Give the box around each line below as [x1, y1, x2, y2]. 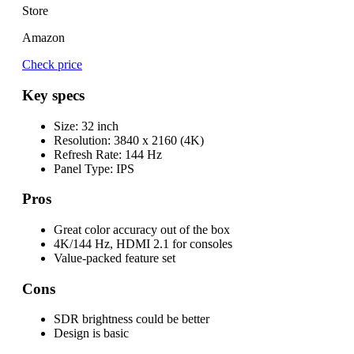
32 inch [78, 119, 119, 133]
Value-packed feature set [54, 250, 175, 265]
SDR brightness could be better [54, 312, 209, 326]
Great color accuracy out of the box [54, 222, 230, 236]
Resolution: [54, 133, 111, 147]
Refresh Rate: [54, 147, 122, 161]
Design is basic [54, 326, 129, 341]
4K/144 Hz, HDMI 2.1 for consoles [54, 236, 232, 250]
